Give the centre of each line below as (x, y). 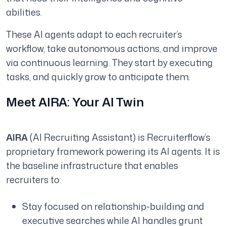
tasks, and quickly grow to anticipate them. (98, 77)
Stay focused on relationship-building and (113, 207)
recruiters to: (34, 180)
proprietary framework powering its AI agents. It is (113, 152)
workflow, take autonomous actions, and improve (112, 49)
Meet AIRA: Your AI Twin (75, 102)
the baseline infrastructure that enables (92, 166)
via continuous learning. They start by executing (109, 63)
